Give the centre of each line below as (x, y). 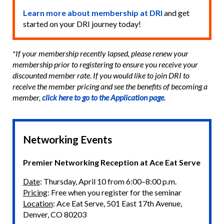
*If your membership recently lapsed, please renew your (100, 53)
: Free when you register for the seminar (114, 192)
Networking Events (67, 139)
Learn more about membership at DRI (92, 13)
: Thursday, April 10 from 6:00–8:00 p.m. (108, 181)
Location (38, 203)
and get (176, 13)
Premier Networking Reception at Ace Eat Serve (111, 162)
